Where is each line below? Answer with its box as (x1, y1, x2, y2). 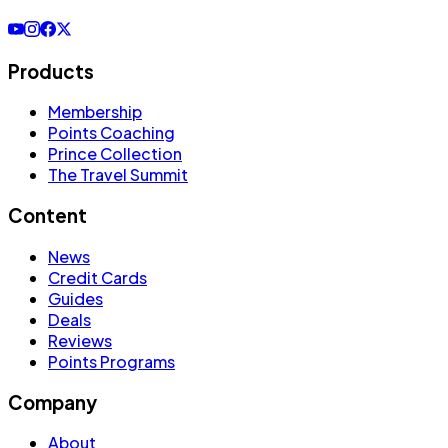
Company (8, 390, 97, 414)
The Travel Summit (48, 164, 188, 186)
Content (8, 204, 87, 228)
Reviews (48, 329, 112, 351)
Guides (48, 287, 103, 309)
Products (8, 59, 94, 83)
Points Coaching (48, 122, 175, 144)
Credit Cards (48, 266, 147, 288)
